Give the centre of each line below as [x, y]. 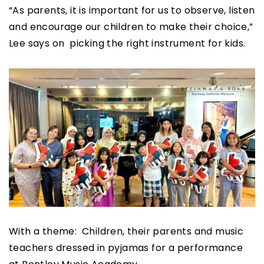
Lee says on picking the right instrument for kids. [127, 44]
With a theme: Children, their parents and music [126, 232]
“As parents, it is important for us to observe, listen [132, 11]
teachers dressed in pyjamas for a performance [126, 248]
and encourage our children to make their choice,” [131, 27]
